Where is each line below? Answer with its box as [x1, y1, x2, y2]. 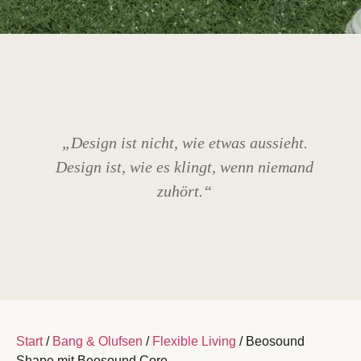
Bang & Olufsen [52, 334, 143, 348]
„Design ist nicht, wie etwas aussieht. [61, 134, 308, 151]
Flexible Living [152, 334, 236, 348]
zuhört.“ [157, 182, 212, 200]
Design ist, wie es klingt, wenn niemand [56, 158, 313, 176]
